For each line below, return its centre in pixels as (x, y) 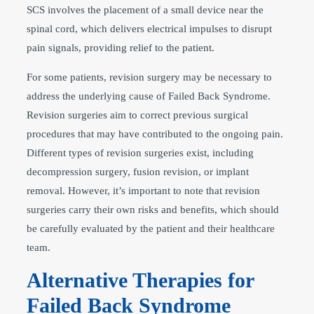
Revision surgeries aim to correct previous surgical (137, 115)
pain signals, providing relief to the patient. (121, 47)
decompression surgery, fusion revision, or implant (138, 171)
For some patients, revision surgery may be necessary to (149, 77)
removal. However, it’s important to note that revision (143, 190)
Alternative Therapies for (140, 280)
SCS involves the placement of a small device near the (145, 9)
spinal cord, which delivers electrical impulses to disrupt (149, 28)
